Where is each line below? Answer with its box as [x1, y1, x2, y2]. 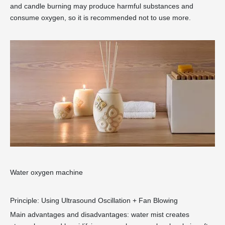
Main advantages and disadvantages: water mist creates [10, 210, 189, 219]
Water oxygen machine [10, 168, 83, 177]
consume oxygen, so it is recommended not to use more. [10, 14, 191, 22]
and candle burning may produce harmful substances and [10, 2, 193, 11]
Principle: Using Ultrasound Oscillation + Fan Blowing [10, 196, 178, 205]
